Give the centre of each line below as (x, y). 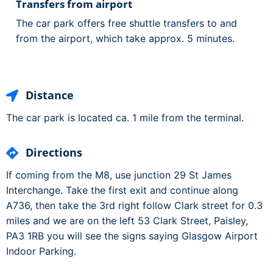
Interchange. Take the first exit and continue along (122, 190)
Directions (54, 153)
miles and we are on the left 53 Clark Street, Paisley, (127, 221)
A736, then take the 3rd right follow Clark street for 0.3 (134, 206)
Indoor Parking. (41, 251)
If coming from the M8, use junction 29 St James (119, 175)
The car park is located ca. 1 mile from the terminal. (125, 118)
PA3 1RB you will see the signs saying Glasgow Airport (132, 236)
